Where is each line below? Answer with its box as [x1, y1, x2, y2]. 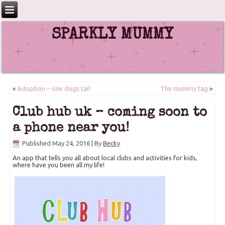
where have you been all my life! [13, 161, 105, 169]
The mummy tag [160, 84, 208, 92]
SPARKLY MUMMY [52, 27, 173, 44]
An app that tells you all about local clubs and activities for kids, [13, 154, 198, 162]
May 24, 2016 [52, 139, 90, 147]
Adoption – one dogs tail [17, 84, 90, 92]
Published [22, 139, 51, 147]
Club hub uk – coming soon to [13, 106, 207, 120]
